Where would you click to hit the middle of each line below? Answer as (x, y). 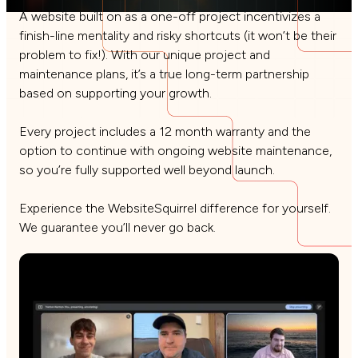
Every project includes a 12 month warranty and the (165, 131)
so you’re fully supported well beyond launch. (147, 169)
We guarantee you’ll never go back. (117, 227)
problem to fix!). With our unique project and (145, 54)
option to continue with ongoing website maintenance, (175, 150)
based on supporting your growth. (115, 93)
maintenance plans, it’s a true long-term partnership (164, 74)
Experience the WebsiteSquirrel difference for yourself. (175, 208)
